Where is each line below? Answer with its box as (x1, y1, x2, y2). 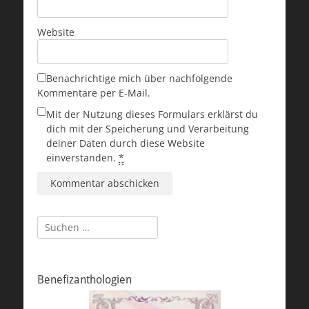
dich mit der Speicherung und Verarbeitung (46, 121, 249, 135)
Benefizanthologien (37, 272, 132, 286)
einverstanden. (46, 150, 119, 164)
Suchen (37, 215, 71, 229)
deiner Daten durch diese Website (46, 136, 205, 150)
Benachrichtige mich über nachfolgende (46, 71, 232, 85)
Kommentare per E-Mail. (37, 86, 150, 99)
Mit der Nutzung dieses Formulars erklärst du (46, 107, 258, 121)
